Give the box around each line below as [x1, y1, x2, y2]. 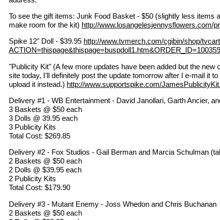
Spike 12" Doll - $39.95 [9, 37, 83, 46]
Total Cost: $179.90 [9, 183, 70, 192]
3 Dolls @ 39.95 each [9, 114, 78, 123]
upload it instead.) [9, 80, 67, 88]
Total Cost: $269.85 [9, 132, 70, 140]
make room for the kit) [9, 21, 82, 29]
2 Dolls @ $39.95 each [9, 165, 82, 174]
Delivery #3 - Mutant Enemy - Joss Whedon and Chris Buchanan [9, 199, 217, 208]
